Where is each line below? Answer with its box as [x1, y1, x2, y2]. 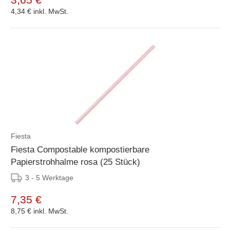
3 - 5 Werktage [25, 173, 73, 182]
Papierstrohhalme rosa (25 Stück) [11, 157, 140, 167]
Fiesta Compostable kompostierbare [11, 144, 149, 155]
